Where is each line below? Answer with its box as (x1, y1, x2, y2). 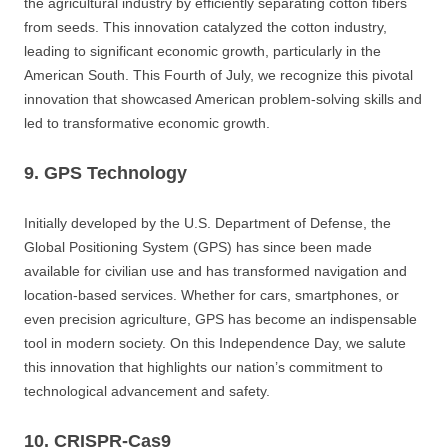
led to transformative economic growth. (24, 114, 270, 131)
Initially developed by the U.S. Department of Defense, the (24, 214, 391, 231)
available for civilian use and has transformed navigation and (24, 262, 407, 279)
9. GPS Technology (24, 162, 187, 183)
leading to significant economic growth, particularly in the (24, 42, 381, 59)
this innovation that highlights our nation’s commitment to (24, 358, 383, 375)
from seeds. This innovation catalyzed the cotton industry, (24, 18, 387, 35)
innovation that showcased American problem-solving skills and (24, 90, 422, 107)
